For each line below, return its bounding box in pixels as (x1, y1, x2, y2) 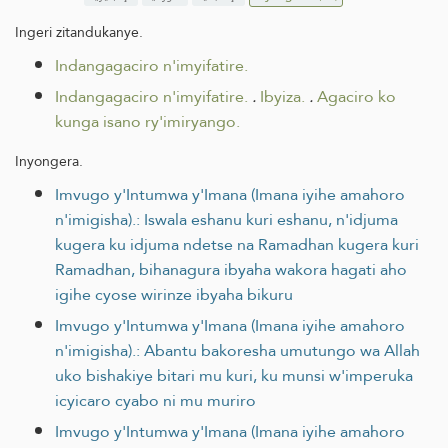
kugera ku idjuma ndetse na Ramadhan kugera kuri (55, 229, 419, 259)
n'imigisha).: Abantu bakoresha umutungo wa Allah (55, 335, 420, 365)
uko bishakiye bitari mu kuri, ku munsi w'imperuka (55, 360, 413, 390)
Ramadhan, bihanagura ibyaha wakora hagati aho (55, 254, 407, 284)
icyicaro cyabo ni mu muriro (55, 385, 256, 415)
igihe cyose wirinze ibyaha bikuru (55, 279, 293, 309)
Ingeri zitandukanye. (15, 18, 143, 45)
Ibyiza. (260, 81, 305, 111)
